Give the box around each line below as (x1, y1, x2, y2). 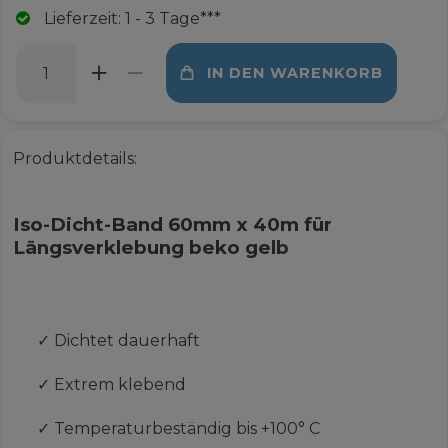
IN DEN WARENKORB (206, 63, 383, 82)
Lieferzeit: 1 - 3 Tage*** (43, 9, 221, 29)
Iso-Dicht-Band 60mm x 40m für (12, 213, 332, 237)
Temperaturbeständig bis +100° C (53, 419, 320, 439)
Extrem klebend (53, 375, 186, 395)
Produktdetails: (12, 149, 137, 169)
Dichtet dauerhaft (53, 331, 200, 351)
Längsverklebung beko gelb (12, 236, 289, 260)
